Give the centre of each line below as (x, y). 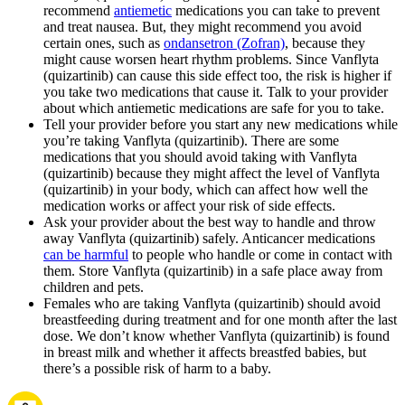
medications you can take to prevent (276, 10)
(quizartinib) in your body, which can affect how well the (206, 189)
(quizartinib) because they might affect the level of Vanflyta (212, 173)
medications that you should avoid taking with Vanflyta (200, 156)
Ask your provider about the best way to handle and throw (210, 221)
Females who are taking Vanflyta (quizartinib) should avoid (212, 303)
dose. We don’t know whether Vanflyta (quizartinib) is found (217, 335)
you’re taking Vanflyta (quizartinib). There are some (191, 140)
